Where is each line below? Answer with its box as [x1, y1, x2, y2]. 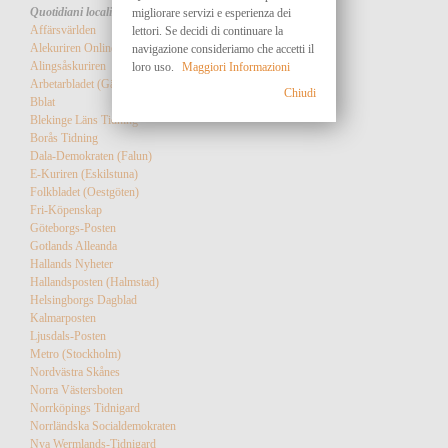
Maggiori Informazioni [182, 59, 290, 74]
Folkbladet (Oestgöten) [30, 185, 139, 200]
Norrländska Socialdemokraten [30, 419, 176, 434]
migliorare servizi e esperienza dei [132, 5, 291, 20]
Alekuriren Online [30, 41, 116, 56]
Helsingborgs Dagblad [30, 293, 137, 308]
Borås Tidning [30, 131, 98, 146]
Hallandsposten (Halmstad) [30, 275, 159, 290]
